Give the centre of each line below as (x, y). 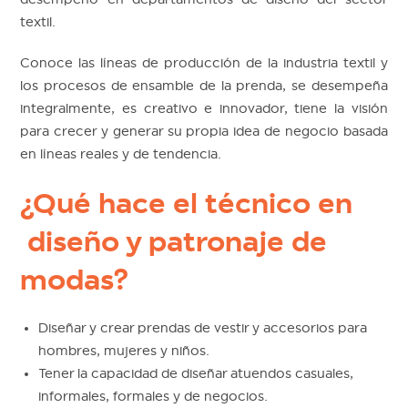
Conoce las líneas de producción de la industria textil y (204, 62)
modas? (75, 279)
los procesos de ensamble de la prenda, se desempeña (204, 85)
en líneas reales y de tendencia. (121, 153)
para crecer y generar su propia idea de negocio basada (204, 131)
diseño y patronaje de (174, 241)
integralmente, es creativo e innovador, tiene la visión (204, 108)
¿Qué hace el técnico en (187, 203)
